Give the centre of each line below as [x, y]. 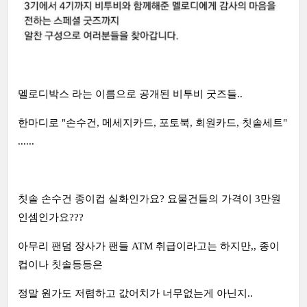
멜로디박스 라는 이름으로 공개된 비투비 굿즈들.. [130, 94]
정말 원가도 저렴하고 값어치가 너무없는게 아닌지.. [135, 293]
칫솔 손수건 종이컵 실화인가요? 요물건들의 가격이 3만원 [149, 198]
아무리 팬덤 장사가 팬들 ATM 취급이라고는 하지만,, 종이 [149, 246]
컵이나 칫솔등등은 [60, 264]
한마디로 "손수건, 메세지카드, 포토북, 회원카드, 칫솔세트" [152, 122]
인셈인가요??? [51, 217]
